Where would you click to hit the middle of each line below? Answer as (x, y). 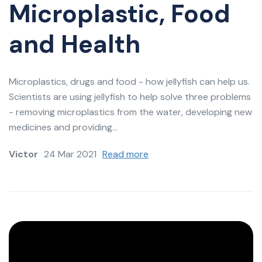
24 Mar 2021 (70, 154)
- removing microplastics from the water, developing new (130, 112)
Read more (125, 154)
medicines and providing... (63, 127)
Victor (23, 154)
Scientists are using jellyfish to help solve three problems (130, 96)
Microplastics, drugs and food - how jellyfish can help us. (129, 81)
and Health (75, 44)
